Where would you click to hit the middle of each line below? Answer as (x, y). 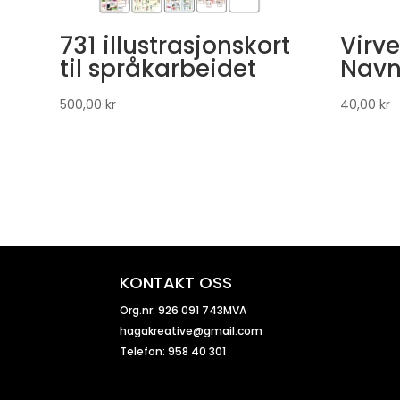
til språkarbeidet (158, 68)
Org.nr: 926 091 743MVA (183, 311)
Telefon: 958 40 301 (173, 352)
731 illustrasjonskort (175, 45)
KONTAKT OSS (176, 283)
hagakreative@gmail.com (192, 331)
